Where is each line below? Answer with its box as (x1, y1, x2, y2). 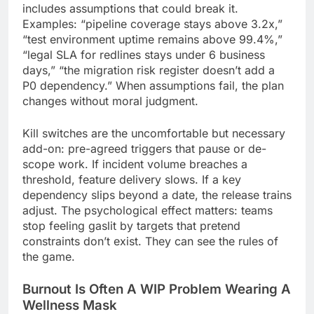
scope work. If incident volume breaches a (22, 156, 247, 171)
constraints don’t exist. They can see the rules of (22, 233, 278, 248)
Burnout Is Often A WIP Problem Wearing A (22, 280, 291, 297)
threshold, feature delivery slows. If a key (22, 172, 241, 186)
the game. (22, 249, 75, 264)
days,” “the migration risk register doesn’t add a (22, 62, 275, 77)
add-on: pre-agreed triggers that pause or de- (22, 141, 266, 156)
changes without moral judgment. (22, 93, 198, 108)
